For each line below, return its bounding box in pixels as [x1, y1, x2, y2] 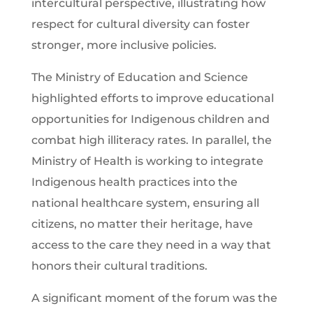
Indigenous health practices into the [31, 175, 238, 189]
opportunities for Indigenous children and [31, 112, 270, 126]
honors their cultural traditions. [31, 259, 208, 272]
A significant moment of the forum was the [31, 291, 277, 305]
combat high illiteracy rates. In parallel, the [31, 133, 272, 147]
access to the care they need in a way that [31, 238, 271, 252]
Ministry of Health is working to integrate [31, 154, 263, 168]
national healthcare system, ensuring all [31, 196, 259, 210]
